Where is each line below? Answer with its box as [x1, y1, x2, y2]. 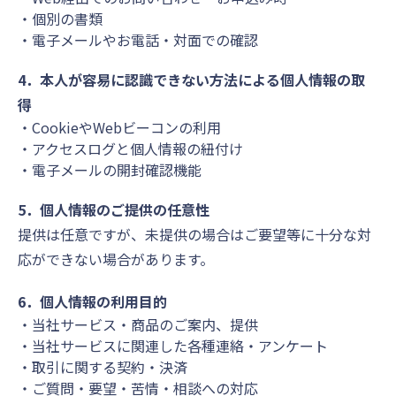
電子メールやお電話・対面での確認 [32, 29, 258, 50]
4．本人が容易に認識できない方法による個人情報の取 [18, 69, 365, 91]
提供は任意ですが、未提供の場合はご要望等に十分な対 [18, 224, 371, 246]
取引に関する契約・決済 [32, 355, 187, 377]
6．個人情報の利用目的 [18, 290, 167, 312]
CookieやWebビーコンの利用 [32, 117, 221, 139]
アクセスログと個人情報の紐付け [32, 138, 243, 160]
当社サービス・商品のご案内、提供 [32, 313, 258, 335]
